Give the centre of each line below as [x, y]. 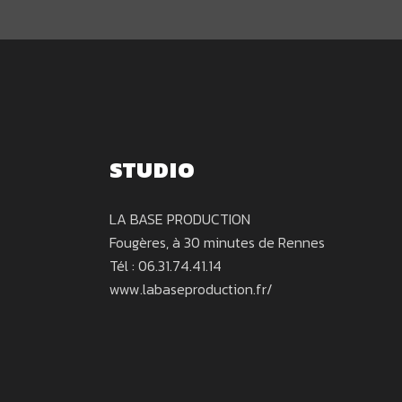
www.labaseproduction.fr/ [191, 288]
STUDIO [152, 170]
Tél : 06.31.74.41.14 [166, 265]
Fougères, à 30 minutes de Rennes [217, 242]
